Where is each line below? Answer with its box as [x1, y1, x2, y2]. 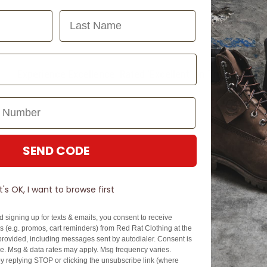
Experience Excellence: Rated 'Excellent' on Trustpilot [17, 67, 250, 81]
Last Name [59, 10, 113, 21]
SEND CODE [23, 142, 89, 159]
